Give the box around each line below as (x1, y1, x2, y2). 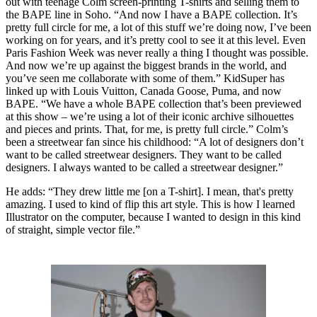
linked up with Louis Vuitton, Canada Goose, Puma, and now (6, 85, 282, 98)
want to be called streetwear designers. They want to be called (6, 149, 282, 161)
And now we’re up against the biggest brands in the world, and (6, 59, 287, 72)
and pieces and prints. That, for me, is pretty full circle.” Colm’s (6, 123, 288, 136)
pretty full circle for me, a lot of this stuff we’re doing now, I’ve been (6, 21, 311, 34)
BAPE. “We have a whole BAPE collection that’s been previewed (6, 98, 301, 110)
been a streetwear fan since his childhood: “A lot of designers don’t (6, 136, 304, 149)
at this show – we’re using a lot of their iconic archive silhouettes (6, 110, 294, 123)
